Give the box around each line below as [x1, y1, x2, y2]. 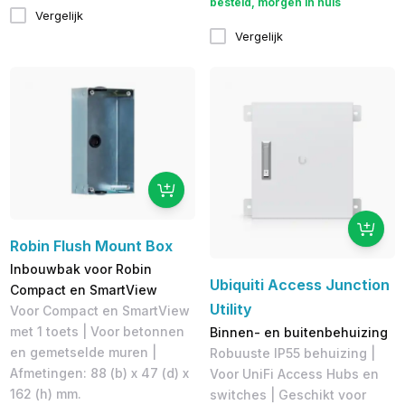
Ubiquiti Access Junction [209, 275, 390, 294]
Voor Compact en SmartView [9, 302, 190, 318]
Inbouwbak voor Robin [9, 260, 152, 277]
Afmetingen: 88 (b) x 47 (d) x [9, 364, 189, 381]
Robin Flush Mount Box [9, 236, 173, 255]
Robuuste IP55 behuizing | [209, 344, 375, 361]
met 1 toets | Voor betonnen [9, 323, 184, 339]
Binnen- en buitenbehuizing [209, 324, 388, 340]
